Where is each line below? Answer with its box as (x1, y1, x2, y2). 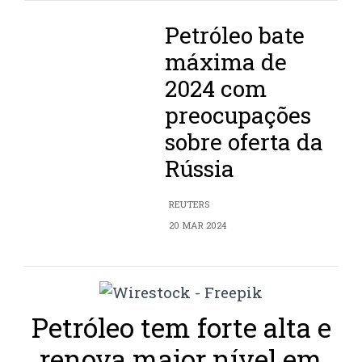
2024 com (165, 74, 267, 104)
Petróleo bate (165, 20, 305, 51)
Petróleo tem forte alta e (31, 309, 331, 346)
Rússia (165, 154, 235, 184)
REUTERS (169, 198, 210, 211)
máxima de (165, 47, 288, 78)
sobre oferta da (165, 127, 324, 158)
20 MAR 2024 (169, 219, 227, 232)
